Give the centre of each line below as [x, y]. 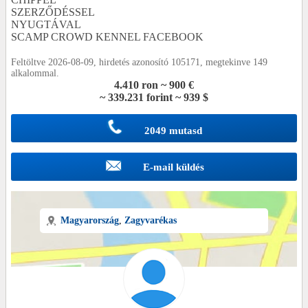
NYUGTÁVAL [46, 24]
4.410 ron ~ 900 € [154, 85]
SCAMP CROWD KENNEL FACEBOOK [107, 36]
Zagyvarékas [150, 220]
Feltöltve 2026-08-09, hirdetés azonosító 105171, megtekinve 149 [139, 62]
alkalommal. [35, 73]
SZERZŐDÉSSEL [53, 12]
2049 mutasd [173, 131]
